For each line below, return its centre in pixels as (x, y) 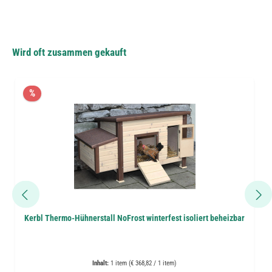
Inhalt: (101, 263)
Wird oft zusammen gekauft (69, 52)
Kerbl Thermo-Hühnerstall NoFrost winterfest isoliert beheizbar (134, 219)
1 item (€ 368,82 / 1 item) (144, 263)
